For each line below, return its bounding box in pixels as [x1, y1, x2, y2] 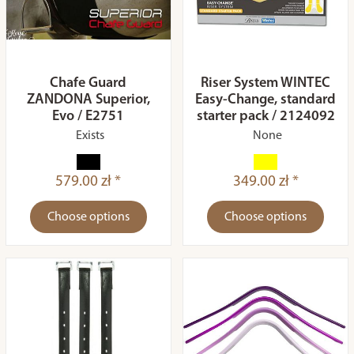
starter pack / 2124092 [196, 109, 335, 124]
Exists [76, 130, 105, 142]
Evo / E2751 [52, 109, 125, 124]
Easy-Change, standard [195, 92, 337, 107]
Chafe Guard [50, 76, 127, 91]
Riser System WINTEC [201, 76, 331, 91]
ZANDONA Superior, [26, 92, 150, 107]
